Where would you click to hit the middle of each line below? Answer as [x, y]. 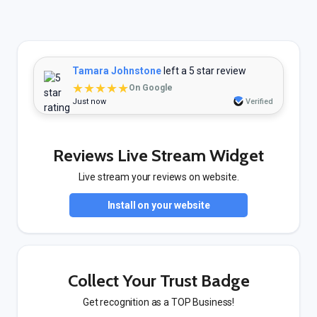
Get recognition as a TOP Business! [158, 302]
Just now [89, 102]
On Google [151, 88]
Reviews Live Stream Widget [158, 155]
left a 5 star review [204, 71]
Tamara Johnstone [117, 71]
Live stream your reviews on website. [158, 177]
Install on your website [158, 205]
